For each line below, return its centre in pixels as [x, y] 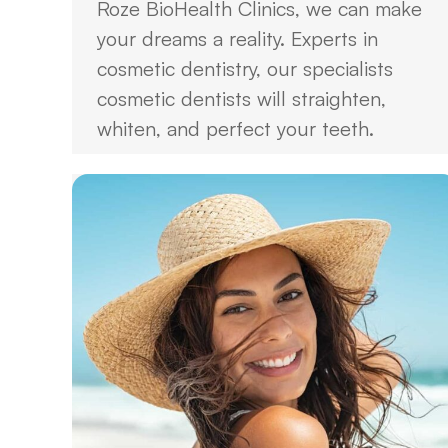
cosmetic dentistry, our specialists [245, 68]
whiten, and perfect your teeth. [235, 128]
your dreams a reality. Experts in [237, 38]
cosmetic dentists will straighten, [241, 98]
